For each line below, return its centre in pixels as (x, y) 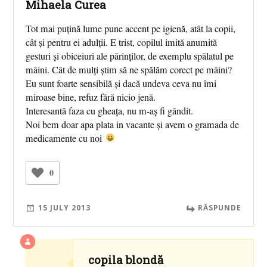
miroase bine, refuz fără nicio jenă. (91, 97)
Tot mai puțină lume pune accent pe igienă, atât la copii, (131, 28)
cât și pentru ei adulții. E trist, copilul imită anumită (122, 42)
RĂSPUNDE (219, 207)
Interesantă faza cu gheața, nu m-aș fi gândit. (110, 111)
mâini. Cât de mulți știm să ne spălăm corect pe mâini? (129, 69)
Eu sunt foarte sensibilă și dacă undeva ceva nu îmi (121, 83)
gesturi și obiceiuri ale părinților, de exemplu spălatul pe (130, 56)
